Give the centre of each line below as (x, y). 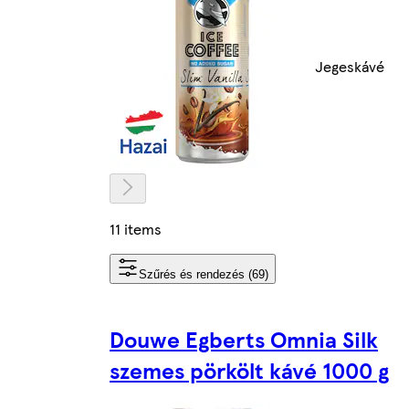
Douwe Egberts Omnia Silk (244, 338)
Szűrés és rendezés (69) (204, 274)
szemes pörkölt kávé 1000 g (249, 369)
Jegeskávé (350, 66)
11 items (136, 228)
